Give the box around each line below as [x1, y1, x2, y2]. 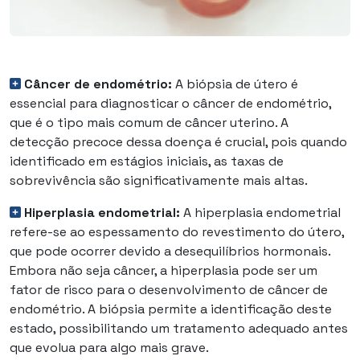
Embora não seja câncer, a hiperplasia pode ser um [10, 261, 317, 279]
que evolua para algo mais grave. [10, 338, 209, 356]
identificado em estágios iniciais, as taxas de [10, 152, 284, 170]
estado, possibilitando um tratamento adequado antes [10, 319, 348, 337]
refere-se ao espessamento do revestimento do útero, [10, 223, 344, 240]
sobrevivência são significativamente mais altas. [10, 171, 308, 189]
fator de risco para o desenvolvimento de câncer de [10, 280, 328, 298]
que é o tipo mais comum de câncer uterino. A [10, 113, 288, 131]
